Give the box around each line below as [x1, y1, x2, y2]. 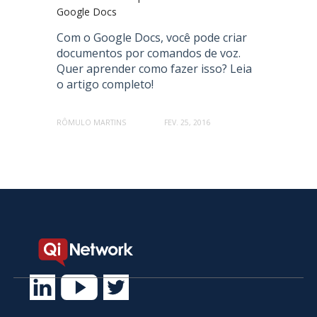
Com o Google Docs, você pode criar [56, 30, 247, 46]
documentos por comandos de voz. [56, 45, 241, 62]
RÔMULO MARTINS [56, 117, 126, 128]
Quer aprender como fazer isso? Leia [56, 61, 252, 77]
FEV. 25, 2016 [163, 117, 210, 128]
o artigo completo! [56, 76, 154, 93]
